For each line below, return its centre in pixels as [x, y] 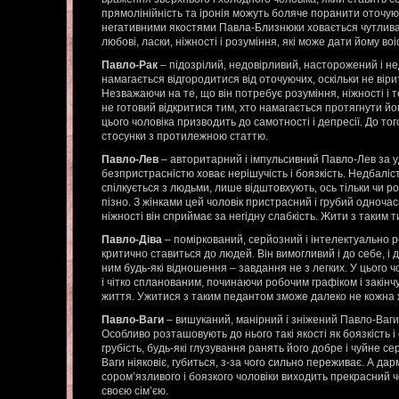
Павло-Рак [131, 65]
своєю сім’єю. [135, 391]
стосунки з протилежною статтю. [185, 136]
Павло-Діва [133, 240]
